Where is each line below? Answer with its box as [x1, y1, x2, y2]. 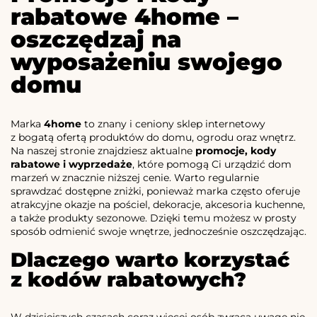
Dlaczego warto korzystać [11, 248, 289, 272]
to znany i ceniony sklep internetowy [81, 117, 265, 131]
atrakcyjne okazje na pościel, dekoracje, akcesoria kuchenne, [11, 198, 305, 212]
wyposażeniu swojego [11, 48, 282, 76]
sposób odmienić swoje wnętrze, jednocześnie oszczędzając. [11, 225, 306, 238]
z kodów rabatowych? [11, 267, 246, 292]
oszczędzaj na [11, 25, 181, 54]
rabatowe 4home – [11, 3, 238, 31]
